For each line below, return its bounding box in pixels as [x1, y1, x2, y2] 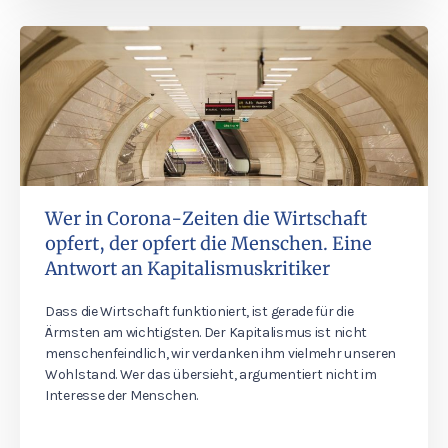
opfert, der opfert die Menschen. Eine [45, 232, 372, 255]
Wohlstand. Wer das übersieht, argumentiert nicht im [45, 366, 377, 383]
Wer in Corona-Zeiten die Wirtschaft [45, 207, 367, 230]
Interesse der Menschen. [45, 387, 199, 404]
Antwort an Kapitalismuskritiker [45, 257, 330, 280]
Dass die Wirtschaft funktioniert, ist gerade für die [45, 303, 354, 320]
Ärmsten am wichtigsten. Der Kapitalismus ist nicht [45, 324, 368, 341]
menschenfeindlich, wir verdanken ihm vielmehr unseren [45, 345, 397, 362]
